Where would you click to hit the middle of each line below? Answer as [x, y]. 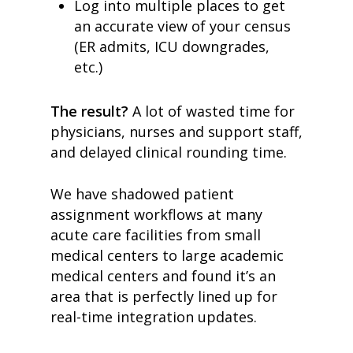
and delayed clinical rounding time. [171, 152]
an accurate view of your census [182, 26]
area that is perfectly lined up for [164, 296]
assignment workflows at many [156, 214]
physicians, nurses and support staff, [176, 132]
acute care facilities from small [156, 235]
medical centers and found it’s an [163, 276]
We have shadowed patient [142, 194]
